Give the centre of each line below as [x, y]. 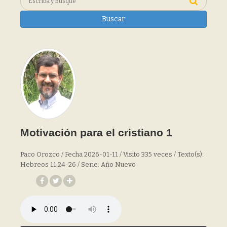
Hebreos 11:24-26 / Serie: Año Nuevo [78, 164]
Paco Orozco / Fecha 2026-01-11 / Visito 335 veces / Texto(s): [112, 154]
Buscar [113, 19]
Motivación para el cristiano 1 [96, 132]
